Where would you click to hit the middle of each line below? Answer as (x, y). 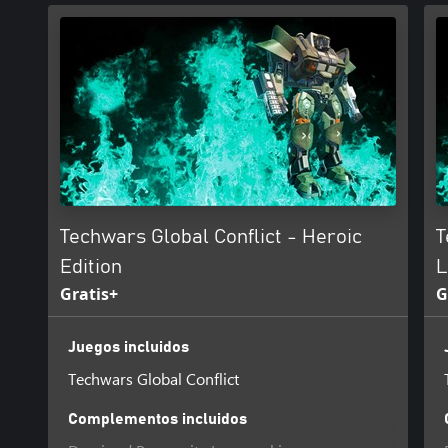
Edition (91, 266)
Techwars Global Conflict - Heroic (211, 236)
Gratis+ (89, 293)
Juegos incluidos (128, 346)
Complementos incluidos (157, 418)
